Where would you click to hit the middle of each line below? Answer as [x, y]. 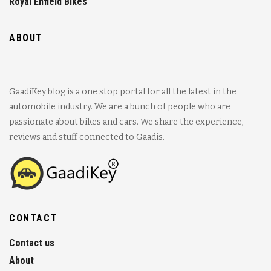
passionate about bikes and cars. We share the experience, [126, 122]
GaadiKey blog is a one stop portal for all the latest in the [123, 91]
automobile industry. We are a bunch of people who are [120, 106]
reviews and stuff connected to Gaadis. [87, 137]
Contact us [32, 243]
